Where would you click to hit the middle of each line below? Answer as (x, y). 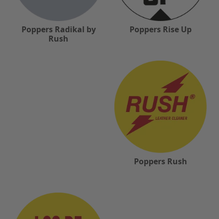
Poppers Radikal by (58, 30)
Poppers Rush (161, 162)
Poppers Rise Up (161, 30)
